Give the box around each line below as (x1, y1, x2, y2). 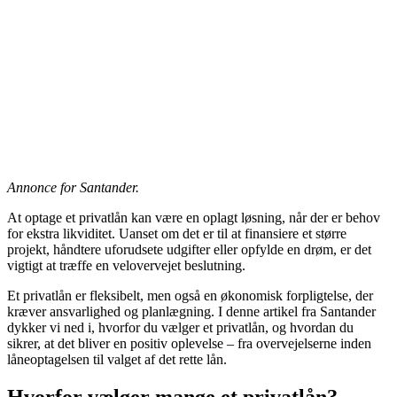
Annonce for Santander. (7, 179, 139, 195)
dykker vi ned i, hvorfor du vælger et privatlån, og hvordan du (7, 319, 354, 335)
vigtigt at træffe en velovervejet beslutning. (7, 257, 245, 273)
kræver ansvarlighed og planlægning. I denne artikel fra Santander (7, 303, 376, 319)
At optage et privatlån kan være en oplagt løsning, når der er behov (7, 209, 380, 225)
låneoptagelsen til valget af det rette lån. (7, 351, 227, 367)
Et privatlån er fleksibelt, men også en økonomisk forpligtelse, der (7, 287, 373, 303)
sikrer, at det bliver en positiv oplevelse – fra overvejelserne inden (7, 335, 371, 351)
